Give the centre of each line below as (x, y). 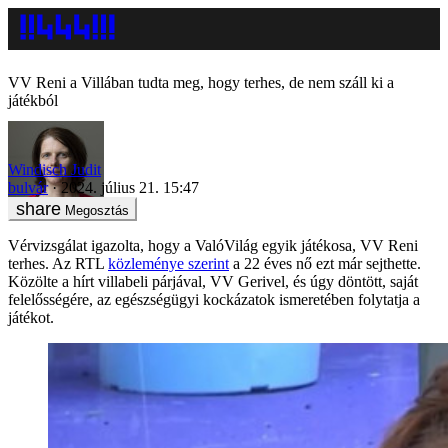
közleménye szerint (168, 263)
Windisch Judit (54, 169)
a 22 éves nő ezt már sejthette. (325, 263)
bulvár (28, 187)
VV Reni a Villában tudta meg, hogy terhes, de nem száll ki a (201, 82)
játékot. (31, 317)
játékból (33, 100)
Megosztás (97, 210)
